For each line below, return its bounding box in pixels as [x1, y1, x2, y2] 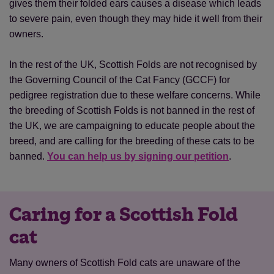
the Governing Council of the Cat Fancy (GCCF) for [9, 75, 230, 85]
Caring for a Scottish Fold [9, 206, 238, 224]
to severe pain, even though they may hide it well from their [9, 13, 262, 24]
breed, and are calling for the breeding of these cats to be [9, 136, 254, 146]
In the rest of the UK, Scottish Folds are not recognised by [9, 59, 257, 70]
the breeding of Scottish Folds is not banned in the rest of [9, 105, 254, 116]
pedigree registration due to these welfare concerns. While [9, 90, 261, 100]
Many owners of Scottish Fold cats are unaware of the [9, 257, 240, 268]
